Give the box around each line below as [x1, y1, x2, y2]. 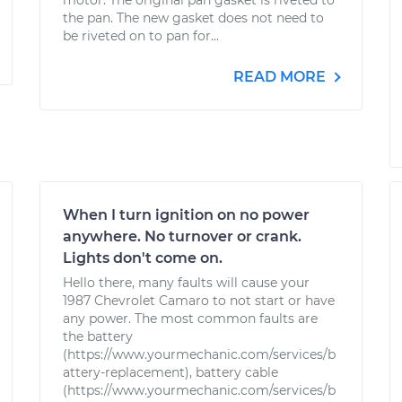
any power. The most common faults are [63, 310, 318, 327]
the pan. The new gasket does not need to [63, 10, 324, 26]
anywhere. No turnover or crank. [63, 228, 301, 245]
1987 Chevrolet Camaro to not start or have [63, 293, 335, 309]
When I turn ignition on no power [63, 206, 310, 223]
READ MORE [233, 68, 329, 85]
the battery [63, 328, 133, 345]
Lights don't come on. [63, 249, 223, 267]
